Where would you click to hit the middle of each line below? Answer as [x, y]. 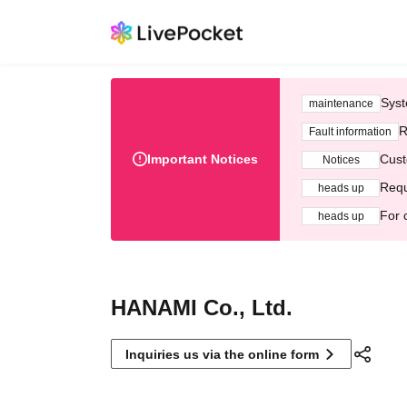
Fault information [350, 131]
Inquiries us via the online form [222, 354]
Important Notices [203, 159]
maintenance [341, 103]
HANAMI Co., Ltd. [202, 308]
